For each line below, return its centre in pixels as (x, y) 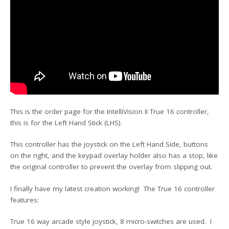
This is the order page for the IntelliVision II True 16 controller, (110, 112)
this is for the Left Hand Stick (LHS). (66, 123)
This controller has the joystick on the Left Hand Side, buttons (109, 144)
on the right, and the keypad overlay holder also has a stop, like (114, 156)
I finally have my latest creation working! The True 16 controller (113, 188)
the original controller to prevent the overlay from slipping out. (111, 167)
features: (25, 200)
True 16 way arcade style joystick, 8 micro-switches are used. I (111, 221)
